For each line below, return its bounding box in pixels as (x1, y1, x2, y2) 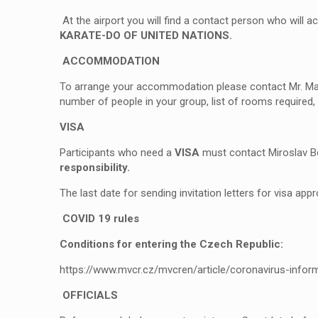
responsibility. (60, 161, 133, 174)
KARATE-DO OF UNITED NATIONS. (60, 29, 232, 42)
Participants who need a (60, 146, 175, 159)
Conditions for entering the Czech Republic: (60, 238, 283, 251)
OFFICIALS (62, 289, 118, 302)
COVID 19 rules (62, 212, 139, 225)
